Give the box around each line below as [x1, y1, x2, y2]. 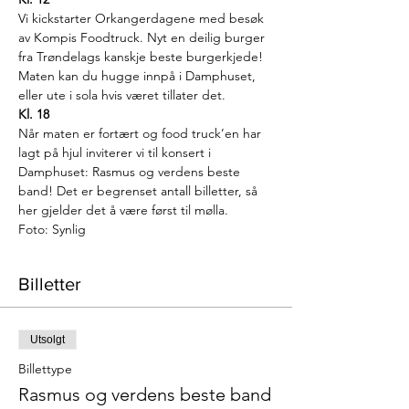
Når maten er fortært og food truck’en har [18, 125, 265, 142]
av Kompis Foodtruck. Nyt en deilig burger [18, 29, 268, 46]
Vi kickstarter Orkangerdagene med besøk [18, 10, 267, 26]
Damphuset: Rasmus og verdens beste [18, 163, 244, 180]
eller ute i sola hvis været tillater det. [18, 87, 225, 103]
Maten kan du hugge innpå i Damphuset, [18, 68, 259, 84]
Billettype [18, 361, 72, 377]
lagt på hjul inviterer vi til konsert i [18, 144, 215, 161]
